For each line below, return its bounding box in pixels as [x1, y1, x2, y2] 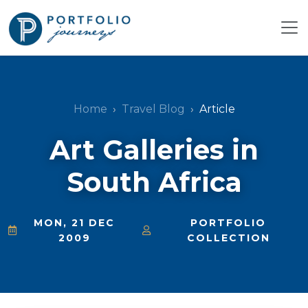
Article [199, 102, 235, 115]
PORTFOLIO [190, 216, 267, 229]
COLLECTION [186, 231, 270, 244]
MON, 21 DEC [34, 216, 115, 229]
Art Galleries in [49, 133, 258, 166]
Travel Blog [121, 102, 185, 115]
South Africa [66, 165, 242, 199]
